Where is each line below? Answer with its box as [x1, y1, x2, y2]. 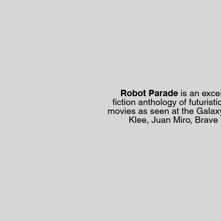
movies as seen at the [107, 106, 196, 116]
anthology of [138, 97, 189, 107]
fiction [112, 97, 138, 107]
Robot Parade [120, 88, 178, 98]
